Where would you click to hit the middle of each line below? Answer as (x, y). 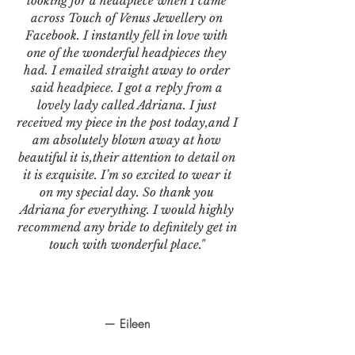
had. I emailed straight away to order (127, 70)
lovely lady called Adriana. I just (127, 105)
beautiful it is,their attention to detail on (127, 157)
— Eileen (127, 324)
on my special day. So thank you (127, 192)
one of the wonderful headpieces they (127, 52)
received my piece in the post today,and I (127, 122)
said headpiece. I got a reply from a (127, 87)
